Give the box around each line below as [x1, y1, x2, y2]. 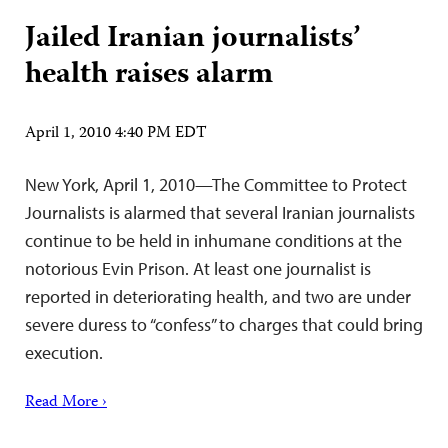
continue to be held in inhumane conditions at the [25, 229, 402, 252]
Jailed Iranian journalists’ [25, 15, 360, 64]
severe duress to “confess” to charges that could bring [25, 313, 423, 336]
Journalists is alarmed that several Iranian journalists [25, 201, 415, 224]
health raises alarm [25, 51, 273, 100]
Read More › [25, 390, 107, 416]
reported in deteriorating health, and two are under [25, 285, 411, 308]
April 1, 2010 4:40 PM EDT [25, 121, 207, 147]
